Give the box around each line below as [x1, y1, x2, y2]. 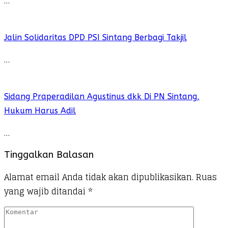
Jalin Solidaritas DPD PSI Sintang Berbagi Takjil [4, 32, 187, 42]
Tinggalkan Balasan [4, 149, 94, 161]
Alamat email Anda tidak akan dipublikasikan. [4, 170, 193, 185]
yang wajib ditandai [4, 184, 88, 199]
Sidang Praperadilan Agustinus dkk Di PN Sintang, [4, 91, 199, 101]
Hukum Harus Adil [4, 105, 76, 116]
